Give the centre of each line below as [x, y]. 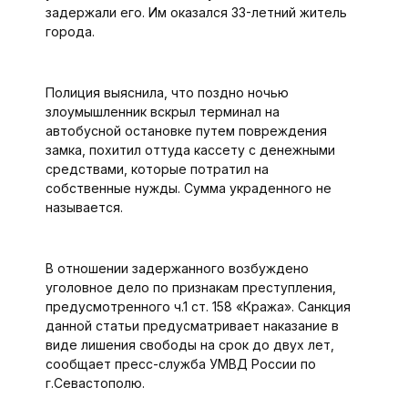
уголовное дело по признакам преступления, [190, 287]
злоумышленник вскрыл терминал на [162, 112]
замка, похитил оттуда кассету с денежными [190, 150]
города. [70, 31]
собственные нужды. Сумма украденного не [188, 188]
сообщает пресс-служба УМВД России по [180, 364]
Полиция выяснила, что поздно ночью [167, 92]
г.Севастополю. [95, 383]
